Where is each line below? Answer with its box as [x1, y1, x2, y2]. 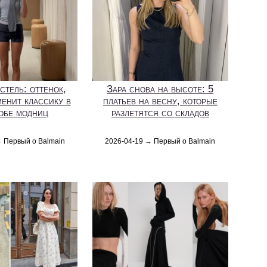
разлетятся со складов [111, 107, 209, 119]
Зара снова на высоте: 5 [107, 83, 214, 95]
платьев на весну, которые [103, 95, 218, 107]
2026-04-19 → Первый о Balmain [105, 136, 216, 145]
